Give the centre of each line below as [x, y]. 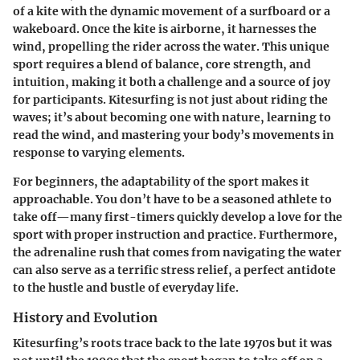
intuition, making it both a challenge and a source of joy [172, 82]
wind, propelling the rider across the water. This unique [171, 47]
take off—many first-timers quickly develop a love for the [178, 217]
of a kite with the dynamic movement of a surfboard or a [172, 12]
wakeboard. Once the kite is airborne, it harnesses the [165, 29]
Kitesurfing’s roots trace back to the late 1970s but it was [172, 344]
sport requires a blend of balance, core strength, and [162, 65]
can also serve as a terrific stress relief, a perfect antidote [174, 270]
